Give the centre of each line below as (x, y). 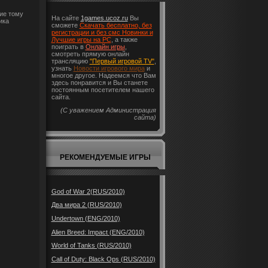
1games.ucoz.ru (104, 18)
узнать (62, 68)
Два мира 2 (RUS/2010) (86, 205)
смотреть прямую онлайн (90, 54)
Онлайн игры (105, 46)
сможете (65, 25)
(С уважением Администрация (108, 110)
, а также (124, 39)
